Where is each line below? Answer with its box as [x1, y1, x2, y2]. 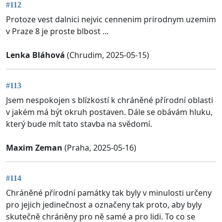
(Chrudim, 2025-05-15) [65, 49, 149, 60]
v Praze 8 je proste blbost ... [6, 25, 109, 37]
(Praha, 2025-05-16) [62, 142, 136, 153]
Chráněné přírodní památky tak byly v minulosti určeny [6, 187, 212, 199]
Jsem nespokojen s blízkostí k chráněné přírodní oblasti [6, 95, 213, 106]
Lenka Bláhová [6, 49, 65, 60]
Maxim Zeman [6, 142, 62, 153]
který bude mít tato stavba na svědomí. [6, 118, 152, 129]
